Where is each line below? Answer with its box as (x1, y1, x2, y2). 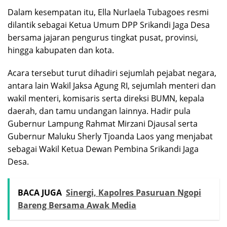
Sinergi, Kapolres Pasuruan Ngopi (66, 186, 201, 198)
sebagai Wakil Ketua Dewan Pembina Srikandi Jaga (8, 143, 199, 155)
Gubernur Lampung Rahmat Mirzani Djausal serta (8, 118, 198, 129)
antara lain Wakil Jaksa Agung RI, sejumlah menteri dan (8, 80, 216, 91)
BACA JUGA (18, 186, 62, 198)
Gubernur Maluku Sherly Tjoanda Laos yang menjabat (8, 130, 213, 142)
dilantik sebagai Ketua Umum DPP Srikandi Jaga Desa (8, 19, 210, 30)
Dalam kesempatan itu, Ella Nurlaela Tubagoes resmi (8, 6, 209, 18)
